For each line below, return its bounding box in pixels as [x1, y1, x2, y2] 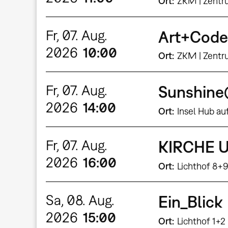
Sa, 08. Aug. [46, 192, 115, 209]
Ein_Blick [158, 192, 223, 212]
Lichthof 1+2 [177, 215, 225, 226]
